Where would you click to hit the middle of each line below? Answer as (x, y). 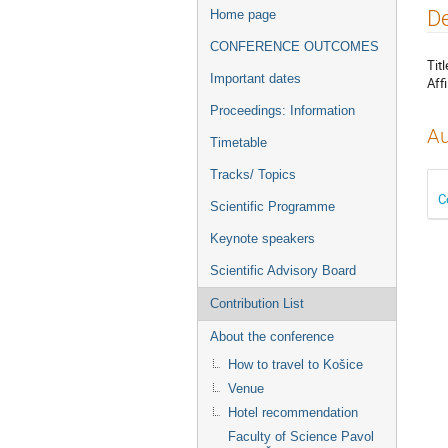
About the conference (272, 336)
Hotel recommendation (293, 412)
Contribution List (257, 303)
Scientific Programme (272, 206)
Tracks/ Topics (253, 174)
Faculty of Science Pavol (301, 436)
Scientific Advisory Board (283, 270)
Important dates (255, 78)
